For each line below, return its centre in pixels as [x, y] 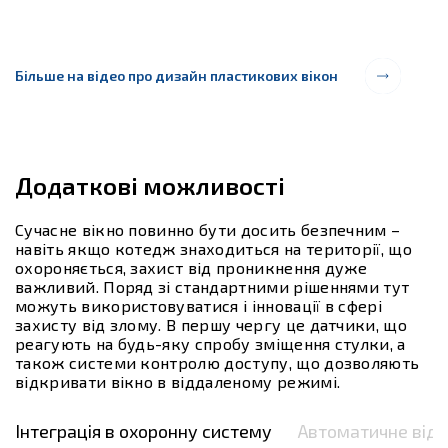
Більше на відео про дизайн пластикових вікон [176, 76]
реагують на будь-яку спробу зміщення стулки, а [210, 344]
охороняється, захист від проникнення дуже [191, 268]
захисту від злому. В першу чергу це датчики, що [211, 325]
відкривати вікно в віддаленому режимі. [178, 382]
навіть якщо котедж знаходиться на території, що [214, 249]
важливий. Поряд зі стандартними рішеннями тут [212, 287]
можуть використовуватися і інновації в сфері [199, 306]
